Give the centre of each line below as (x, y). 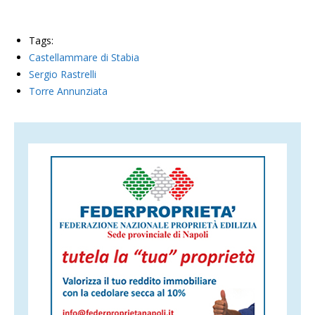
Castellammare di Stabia (84, 58)
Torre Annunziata (68, 91)
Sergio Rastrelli (63, 75)
